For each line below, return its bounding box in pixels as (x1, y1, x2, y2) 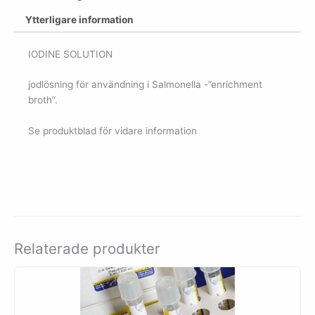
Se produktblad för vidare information (28, 125, 197, 137)
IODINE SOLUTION (28, 48, 112, 60)
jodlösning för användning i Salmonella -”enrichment (28, 79, 262, 91)
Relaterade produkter (14, 239, 160, 257)
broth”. (28, 94, 58, 106)
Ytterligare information (25, 13, 134, 25)
